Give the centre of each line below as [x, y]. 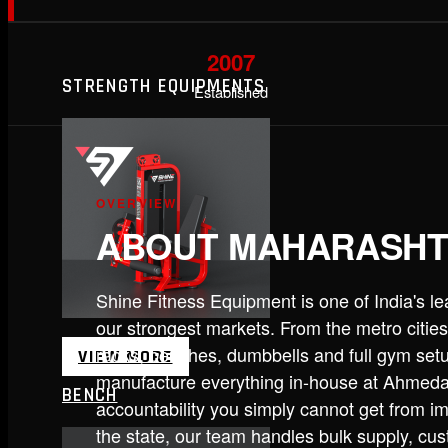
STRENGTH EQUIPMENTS [164, 86]
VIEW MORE [125, 356]
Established [231, 91]
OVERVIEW [137, 202]
